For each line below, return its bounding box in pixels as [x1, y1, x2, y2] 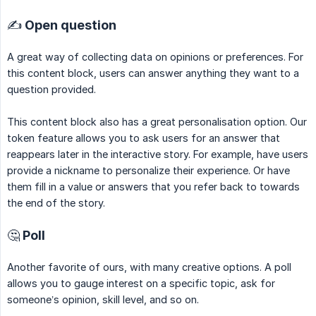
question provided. [7, 83, 96, 96]
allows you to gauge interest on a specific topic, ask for [7, 277, 275, 290]
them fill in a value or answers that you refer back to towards [7, 181, 300, 193]
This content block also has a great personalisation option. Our [7, 116, 307, 128]
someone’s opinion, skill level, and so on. [7, 293, 199, 306]
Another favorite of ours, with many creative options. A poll [7, 261, 291, 274]
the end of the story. [7, 197, 105, 209]
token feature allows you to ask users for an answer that [7, 132, 280, 145]
